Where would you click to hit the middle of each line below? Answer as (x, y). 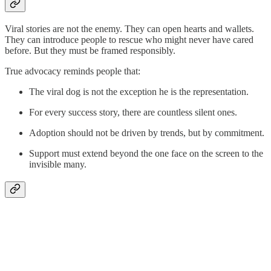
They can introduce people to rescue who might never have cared (129, 40)
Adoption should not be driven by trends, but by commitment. (147, 133)
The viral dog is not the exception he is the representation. (139, 92)
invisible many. (58, 165)
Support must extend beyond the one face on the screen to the (146, 154)
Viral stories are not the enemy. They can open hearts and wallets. (129, 29)
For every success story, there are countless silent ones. (133, 113)
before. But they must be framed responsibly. (90, 51)
